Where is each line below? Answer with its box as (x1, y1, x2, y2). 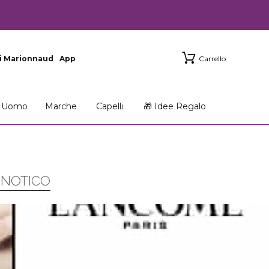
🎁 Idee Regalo (144, 101, 207, 112)
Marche (44, 101, 77, 112)
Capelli (95, 101, 123, 112)
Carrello (199, 54, 226, 63)
